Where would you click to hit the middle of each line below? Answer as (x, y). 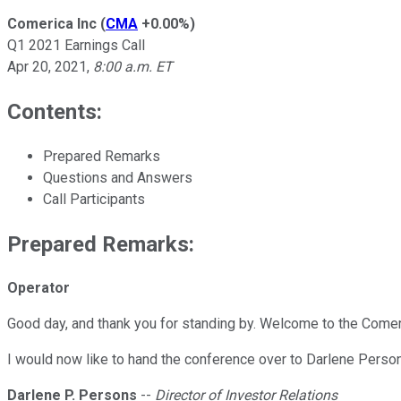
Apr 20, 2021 (47, 66)
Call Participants (94, 199)
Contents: (55, 111)
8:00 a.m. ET (133, 66)
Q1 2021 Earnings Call (76, 45)
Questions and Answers (118, 177)
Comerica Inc (52, 23)
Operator (38, 288)
